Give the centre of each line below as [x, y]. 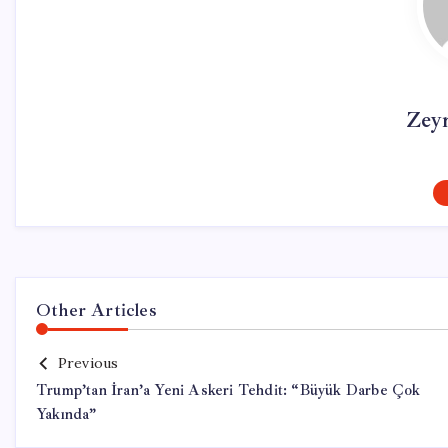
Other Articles [96, 310]
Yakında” [66, 414]
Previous [88, 363]
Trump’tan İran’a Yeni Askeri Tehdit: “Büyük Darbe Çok [228, 390]
